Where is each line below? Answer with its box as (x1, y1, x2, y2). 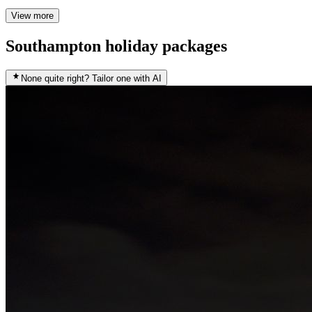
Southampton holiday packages (6, 37, 227, 56)
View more (11, 10, 54, 22)
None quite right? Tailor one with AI (21, 73, 162, 84)
